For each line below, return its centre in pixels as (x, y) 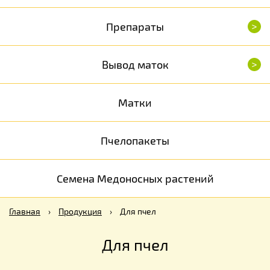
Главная (25, 211)
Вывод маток (135, 64)
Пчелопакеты (135, 140)
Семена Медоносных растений (135, 178)
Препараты (135, 27)
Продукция (80, 211)
